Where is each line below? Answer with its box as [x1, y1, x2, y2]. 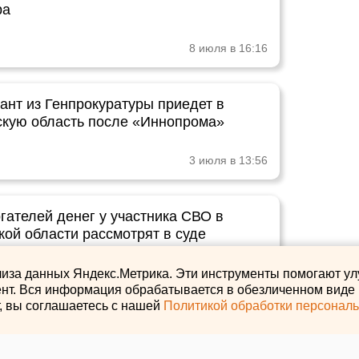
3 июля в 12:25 [189, 266, 268, 279]
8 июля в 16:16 [189, 42, 268, 54]
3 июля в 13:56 [189, 154, 268, 167]
